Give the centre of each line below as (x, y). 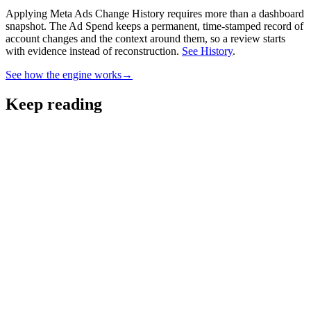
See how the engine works (64, 75)
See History (207, 51)
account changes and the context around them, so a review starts (145, 39)
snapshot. (27, 26)
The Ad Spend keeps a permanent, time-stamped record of (176, 26)
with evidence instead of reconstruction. (92, 51)
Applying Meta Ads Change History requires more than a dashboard (155, 14)
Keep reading (54, 104)
